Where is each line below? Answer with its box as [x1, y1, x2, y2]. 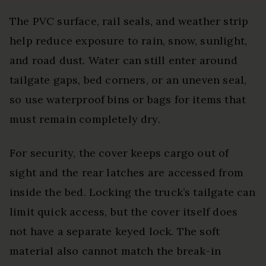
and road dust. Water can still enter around [9, 53, 237, 68]
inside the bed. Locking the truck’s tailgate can [9, 185, 256, 199]
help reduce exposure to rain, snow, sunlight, [9, 34, 248, 48]
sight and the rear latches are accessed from [9, 166, 243, 180]
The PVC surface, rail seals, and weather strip [9, 14, 249, 28]
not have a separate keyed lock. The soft [9, 224, 220, 239]
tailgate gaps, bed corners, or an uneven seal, [9, 73, 247, 87]
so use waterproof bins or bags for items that [9, 93, 246, 107]
